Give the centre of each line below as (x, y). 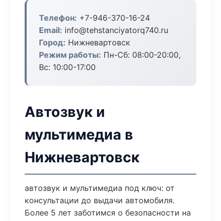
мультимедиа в (79, 134)
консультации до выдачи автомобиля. (100, 200)
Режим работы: (70, 55)
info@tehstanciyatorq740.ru (115, 30)
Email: (51, 30)
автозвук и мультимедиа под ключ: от (100, 188)
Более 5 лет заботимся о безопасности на (108, 213)
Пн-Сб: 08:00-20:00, (141, 55)
